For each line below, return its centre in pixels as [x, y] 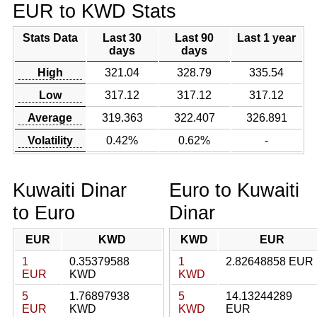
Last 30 [122, 38]
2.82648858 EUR [270, 261]
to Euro [44, 213]
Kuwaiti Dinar [69, 190]
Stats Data [50, 38]
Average [50, 118]
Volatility [50, 140]
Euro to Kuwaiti [234, 190]
